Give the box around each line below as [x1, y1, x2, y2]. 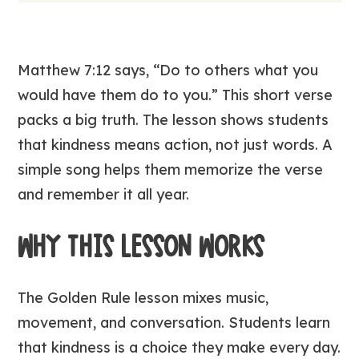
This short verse [218, 86, 333, 104]
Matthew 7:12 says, [18, 61, 154, 79]
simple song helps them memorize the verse [18, 160, 324, 179]
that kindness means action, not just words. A [18, 135, 333, 154]
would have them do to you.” [18, 86, 219, 104]
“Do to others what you [153, 61, 319, 79]
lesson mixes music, [131, 288, 269, 307]
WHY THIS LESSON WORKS [18, 229, 266, 264]
